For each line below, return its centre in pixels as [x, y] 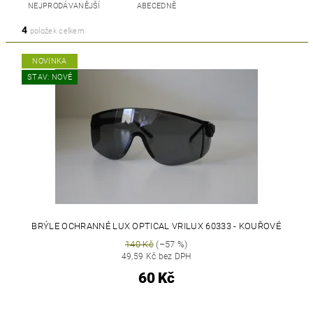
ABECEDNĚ [156, 6]
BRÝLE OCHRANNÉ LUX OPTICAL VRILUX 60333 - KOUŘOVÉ [156, 226]
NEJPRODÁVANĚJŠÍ [64, 6]
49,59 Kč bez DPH [156, 256]
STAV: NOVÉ [50, 77]
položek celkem [56, 31]
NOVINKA [50, 61]
